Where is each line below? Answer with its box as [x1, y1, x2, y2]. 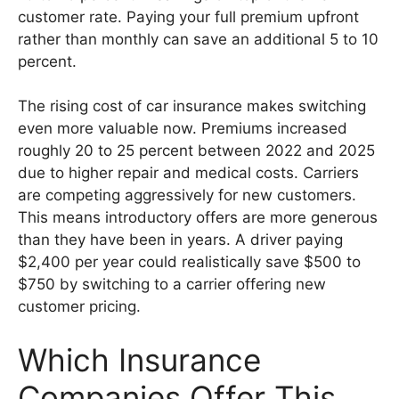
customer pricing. [18, 297, 141, 316]
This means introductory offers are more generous [18, 208, 378, 227]
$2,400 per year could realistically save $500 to [18, 253, 361, 272]
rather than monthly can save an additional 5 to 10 [18, 29, 379, 48]
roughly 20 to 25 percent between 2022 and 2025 [18, 142, 375, 160]
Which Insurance [18, 340, 261, 379]
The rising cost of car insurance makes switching [18, 97, 366, 116]
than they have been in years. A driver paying [18, 231, 343, 249]
